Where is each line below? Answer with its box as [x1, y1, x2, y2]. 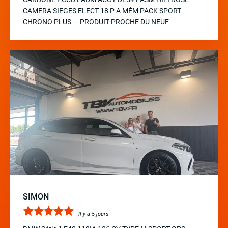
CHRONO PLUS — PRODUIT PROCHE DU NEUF [23, 18, 169, 26]
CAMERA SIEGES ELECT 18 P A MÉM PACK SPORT [23, 7, 181, 15]
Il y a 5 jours [78, 210, 109, 217]
